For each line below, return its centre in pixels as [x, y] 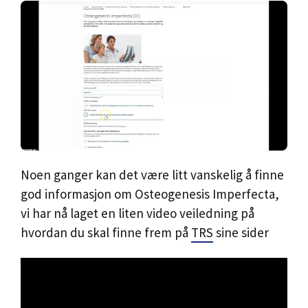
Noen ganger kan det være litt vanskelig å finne [152, 174]
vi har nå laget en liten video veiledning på [137, 213]
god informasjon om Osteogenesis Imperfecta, [150, 194]
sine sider [241, 232]
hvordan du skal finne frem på [106, 232]
